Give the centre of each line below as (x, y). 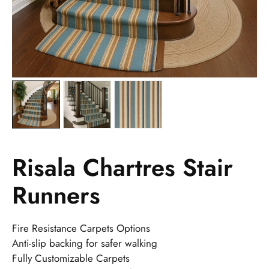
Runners (56, 195)
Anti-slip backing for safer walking (85, 243)
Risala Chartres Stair (122, 167)
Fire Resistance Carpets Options (81, 228)
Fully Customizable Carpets (71, 258)
